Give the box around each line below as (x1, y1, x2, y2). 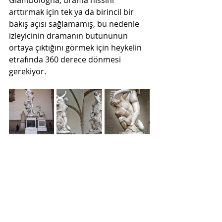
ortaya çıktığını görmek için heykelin (9, 42, 144, 53)
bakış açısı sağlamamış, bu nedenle (9, 18, 141, 29)
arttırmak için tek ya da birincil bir (9, 6, 136, 17)
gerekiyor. (9, 66, 46, 77)
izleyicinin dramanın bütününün (9, 30, 130, 41)
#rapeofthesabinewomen (9, 206, 104, 217)
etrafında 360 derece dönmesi (9, 54, 123, 65)
